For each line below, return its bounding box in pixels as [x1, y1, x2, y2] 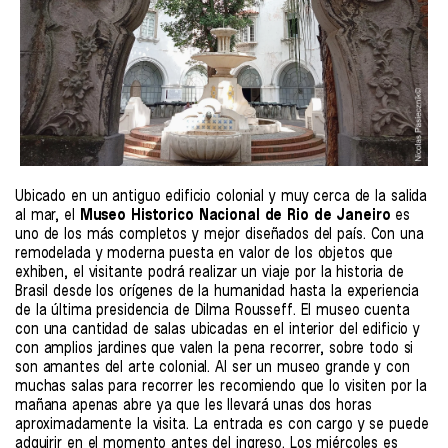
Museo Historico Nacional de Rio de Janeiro [79, 206, 391, 224]
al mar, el [15, 206, 80, 224]
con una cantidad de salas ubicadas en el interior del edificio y [15, 320, 421, 338]
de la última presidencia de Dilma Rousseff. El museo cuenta [15, 301, 410, 319]
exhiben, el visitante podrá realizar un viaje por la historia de [15, 263, 405, 281]
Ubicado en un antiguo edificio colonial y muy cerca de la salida [15, 187, 428, 205]
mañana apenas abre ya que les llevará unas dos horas [15, 396, 372, 414]
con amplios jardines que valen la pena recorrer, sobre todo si [15, 339, 414, 357]
